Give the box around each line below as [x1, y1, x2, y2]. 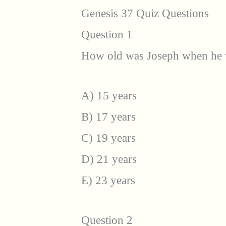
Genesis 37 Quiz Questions [81, 7, 209, 20]
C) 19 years [81, 131, 136, 144]
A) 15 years [81, 89, 137, 102]
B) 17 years [81, 110, 136, 123]
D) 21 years [81, 152, 137, 165]
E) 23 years [81, 174, 135, 187]
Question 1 [81, 28, 133, 41]
